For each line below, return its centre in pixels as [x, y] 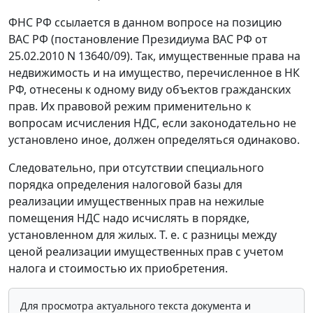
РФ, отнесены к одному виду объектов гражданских [150, 89]
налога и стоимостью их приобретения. [118, 268]
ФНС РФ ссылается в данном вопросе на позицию [145, 22]
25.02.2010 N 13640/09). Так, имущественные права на [154, 56]
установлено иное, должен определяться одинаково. [154, 140]
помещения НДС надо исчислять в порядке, [129, 218]
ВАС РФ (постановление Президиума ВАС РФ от [138, 39]
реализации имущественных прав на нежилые [136, 201]
